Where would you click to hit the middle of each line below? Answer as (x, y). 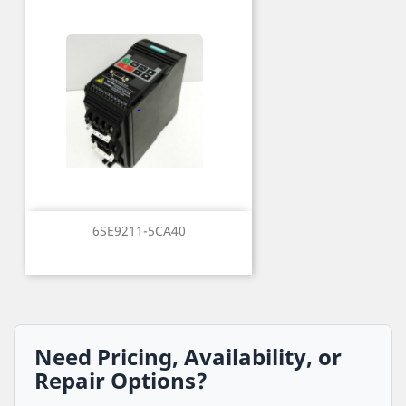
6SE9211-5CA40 (139, 231)
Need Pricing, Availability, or (188, 357)
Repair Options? (121, 380)
